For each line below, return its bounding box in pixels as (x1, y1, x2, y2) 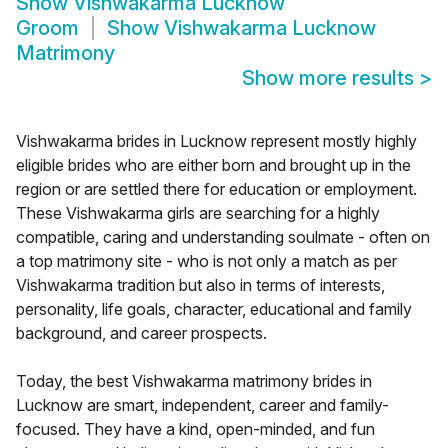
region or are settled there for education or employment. (16, 179, 417, 200)
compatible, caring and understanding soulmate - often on (16, 227, 430, 248)
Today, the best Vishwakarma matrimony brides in (16, 371, 372, 392)
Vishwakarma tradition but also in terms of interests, (16, 275, 385, 296)
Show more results (242, 66, 419, 91)
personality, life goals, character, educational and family (16, 299, 412, 320)
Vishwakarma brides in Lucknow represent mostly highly (16, 131, 417, 152)
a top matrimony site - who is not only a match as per (16, 251, 397, 272)
